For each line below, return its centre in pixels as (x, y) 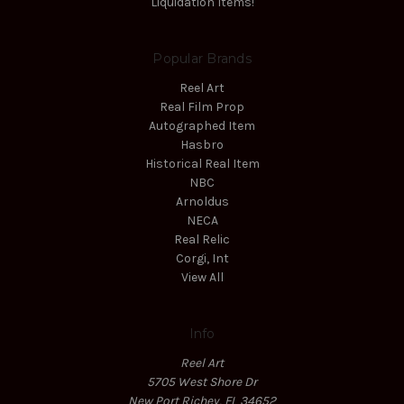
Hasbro (202, 145)
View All (202, 278)
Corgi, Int (202, 259)
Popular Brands (202, 59)
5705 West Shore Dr (202, 382)
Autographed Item (202, 126)
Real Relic (202, 240)
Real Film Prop (202, 107)
